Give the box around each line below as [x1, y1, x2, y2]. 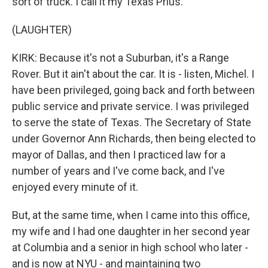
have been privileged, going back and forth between [12, 84, 255, 96]
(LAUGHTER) [12, 23, 72, 36]
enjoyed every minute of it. [12, 181, 138, 193]
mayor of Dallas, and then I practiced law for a [12, 148, 226, 161]
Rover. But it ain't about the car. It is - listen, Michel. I [12, 68, 254, 80]
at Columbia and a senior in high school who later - [12, 241, 248, 254]
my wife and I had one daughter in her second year [12, 225, 250, 237]
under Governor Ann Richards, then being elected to [12, 132, 255, 145]
